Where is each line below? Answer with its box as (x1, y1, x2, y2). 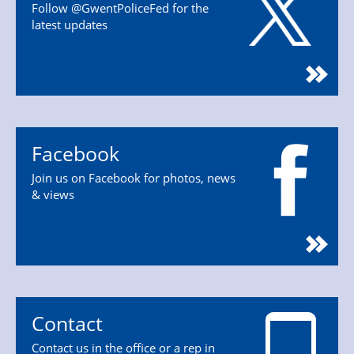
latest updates (32, 16, 107, 33)
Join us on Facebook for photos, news (32, 169, 235, 186)
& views (32, 186, 74, 203)
